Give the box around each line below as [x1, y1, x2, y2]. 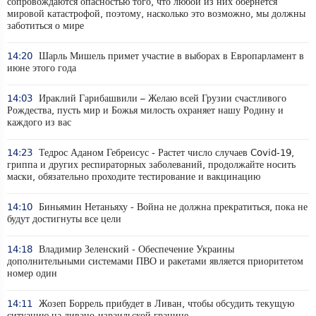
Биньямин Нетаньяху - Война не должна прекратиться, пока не [36, 202, 308, 212]
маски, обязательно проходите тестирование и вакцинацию [7, 171, 260, 182]
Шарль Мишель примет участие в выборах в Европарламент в [36, 51, 304, 61]
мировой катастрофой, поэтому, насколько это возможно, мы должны [7, 8, 305, 19]
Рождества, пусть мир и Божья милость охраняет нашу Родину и [7, 105, 284, 116]
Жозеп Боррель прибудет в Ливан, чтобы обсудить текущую [36, 298, 294, 309]
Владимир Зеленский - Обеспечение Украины [36, 244, 234, 255]
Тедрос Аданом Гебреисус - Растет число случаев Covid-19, [36, 147, 294, 158]
